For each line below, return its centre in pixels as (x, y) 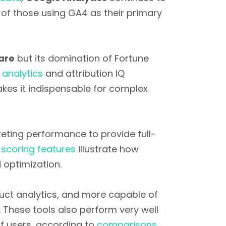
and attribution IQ (84, 73)
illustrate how (107, 149)
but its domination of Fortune (82, 58)
